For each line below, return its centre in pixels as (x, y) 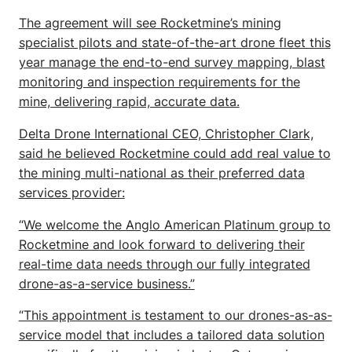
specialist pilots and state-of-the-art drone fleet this (174, 43)
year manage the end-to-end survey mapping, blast (172, 63)
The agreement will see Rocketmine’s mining (150, 24)
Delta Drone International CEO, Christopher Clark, (166, 134)
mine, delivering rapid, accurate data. (129, 102)
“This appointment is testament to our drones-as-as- (175, 316)
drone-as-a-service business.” (106, 284)
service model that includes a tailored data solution (171, 335)
